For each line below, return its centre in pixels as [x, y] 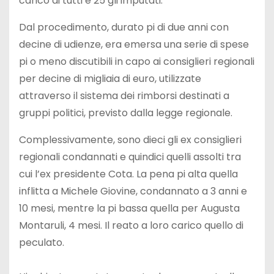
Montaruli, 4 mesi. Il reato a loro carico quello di [131, 225]
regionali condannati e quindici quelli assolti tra [130, 157]
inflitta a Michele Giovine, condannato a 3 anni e [133, 191]
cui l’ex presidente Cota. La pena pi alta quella [128, 174]
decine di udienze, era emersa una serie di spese [134, 44]
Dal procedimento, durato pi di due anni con [124, 27]
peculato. [42, 242]
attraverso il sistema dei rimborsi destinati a [124, 95]
